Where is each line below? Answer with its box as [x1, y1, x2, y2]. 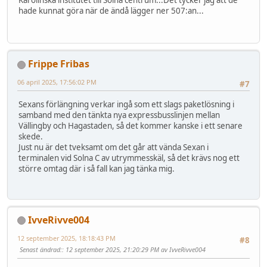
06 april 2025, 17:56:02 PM [17, 77, 97, 87]
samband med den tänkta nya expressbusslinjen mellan [18, 110, 220, 121]
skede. [18, 131, 43, 142]
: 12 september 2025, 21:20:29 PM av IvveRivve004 [62, 244, 206, 254]
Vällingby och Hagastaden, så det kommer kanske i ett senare [18, 120, 243, 132]
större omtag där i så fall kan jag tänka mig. [18, 163, 175, 175]
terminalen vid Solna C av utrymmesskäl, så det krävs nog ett [18, 153, 240, 164]
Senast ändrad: [20, 244, 62, 254]
